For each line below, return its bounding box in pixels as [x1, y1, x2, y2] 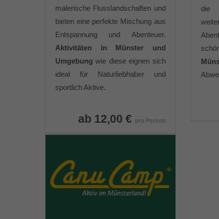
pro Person [134, 117, 166, 124]
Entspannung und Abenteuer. [55, 30, 166, 39]
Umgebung [55, 57, 93, 65]
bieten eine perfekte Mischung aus [55, 17, 166, 25]
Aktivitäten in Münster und [55, 44, 166, 52]
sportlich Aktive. [55, 83, 106, 91]
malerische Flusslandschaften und [55, 4, 166, 12]
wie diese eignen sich [93, 57, 166, 65]
